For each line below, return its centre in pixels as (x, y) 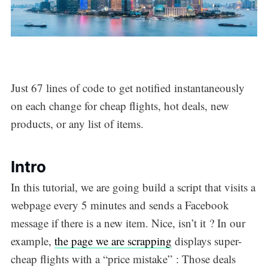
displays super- (206, 240)
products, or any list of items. (77, 124)
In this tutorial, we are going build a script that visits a (133, 187)
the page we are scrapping (113, 240)
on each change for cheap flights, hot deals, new (120, 106)
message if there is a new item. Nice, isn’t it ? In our (128, 223)
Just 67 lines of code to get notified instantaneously (127, 88)
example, (32, 240)
